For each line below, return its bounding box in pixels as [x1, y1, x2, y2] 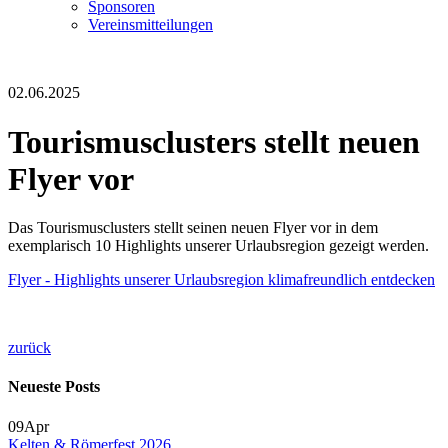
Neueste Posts [8, 378, 100, 396]
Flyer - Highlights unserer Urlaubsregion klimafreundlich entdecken [8, 271, 435, 289]
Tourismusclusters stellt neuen [8, 123, 420, 160]
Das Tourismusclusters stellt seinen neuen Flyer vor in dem [8, 219, 378, 237]
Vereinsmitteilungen [88, 16, 213, 34]
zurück [8, 339, 51, 357]
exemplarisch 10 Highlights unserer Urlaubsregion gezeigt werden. [8, 237, 429, 255]
